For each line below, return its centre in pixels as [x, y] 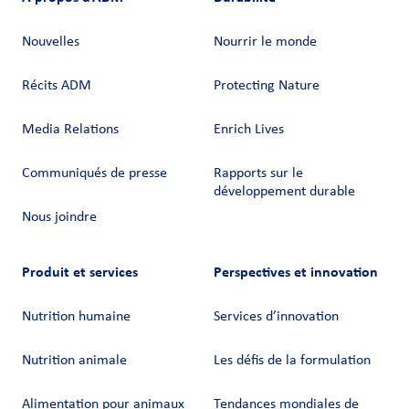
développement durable [284, 192]
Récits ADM [57, 86]
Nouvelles [51, 42]
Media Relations [70, 130]
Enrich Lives [249, 130]
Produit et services [80, 272]
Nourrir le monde [265, 42]
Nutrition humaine [76, 317]
